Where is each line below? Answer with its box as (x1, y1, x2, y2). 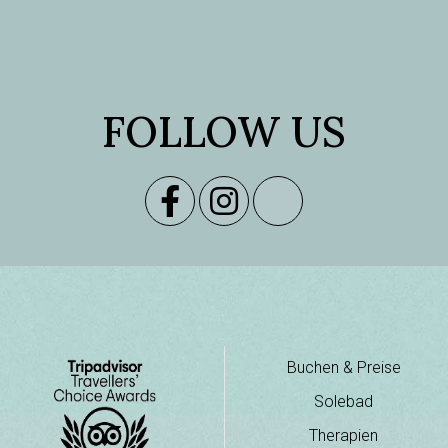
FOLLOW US (102, 105, 346, 158)
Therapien (309, 426, 378, 445)
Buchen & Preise (286, 358, 401, 377)
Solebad (314, 392, 373, 411)
